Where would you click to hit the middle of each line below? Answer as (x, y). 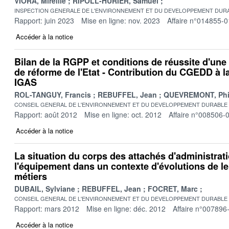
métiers (31, 176)
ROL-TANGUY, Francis (53, 94)
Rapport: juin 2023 (44, 20)
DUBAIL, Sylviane (45, 188)
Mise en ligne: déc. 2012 (126, 208)
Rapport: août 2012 (46, 114)
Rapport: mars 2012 (47, 208)
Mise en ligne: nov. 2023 (121, 20)
